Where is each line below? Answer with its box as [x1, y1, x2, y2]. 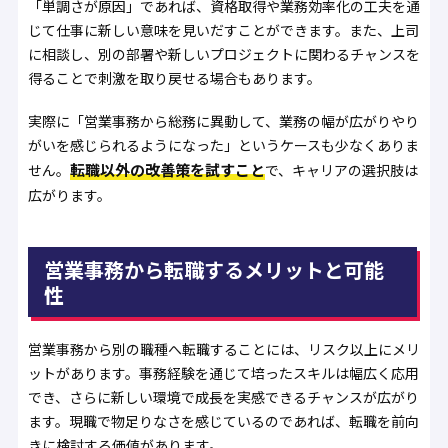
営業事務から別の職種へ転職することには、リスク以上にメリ [27, 338, 420, 359]
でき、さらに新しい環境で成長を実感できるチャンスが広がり [27, 386, 419, 407]
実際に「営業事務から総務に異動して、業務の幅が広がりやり [27, 110, 419, 131]
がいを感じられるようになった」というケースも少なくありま [27, 134, 419, 155]
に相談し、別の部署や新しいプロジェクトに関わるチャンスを [27, 44, 420, 65]
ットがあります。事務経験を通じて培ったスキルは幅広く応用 [27, 362, 419, 383]
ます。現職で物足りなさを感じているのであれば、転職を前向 [27, 410, 419, 431]
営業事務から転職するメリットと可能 [43, 254, 384, 284]
